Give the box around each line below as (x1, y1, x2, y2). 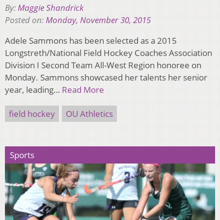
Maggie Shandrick (18, 1, 83, 13)
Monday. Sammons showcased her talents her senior (5, 71, 207, 83)
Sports (10, 149, 34, 161)
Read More (62, 83, 104, 95)
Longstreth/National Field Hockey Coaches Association (5, 47, 212, 58)
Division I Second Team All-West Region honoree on (5, 59, 201, 71)
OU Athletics (66, 108, 113, 119)
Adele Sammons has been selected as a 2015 (5, 34, 177, 46)
